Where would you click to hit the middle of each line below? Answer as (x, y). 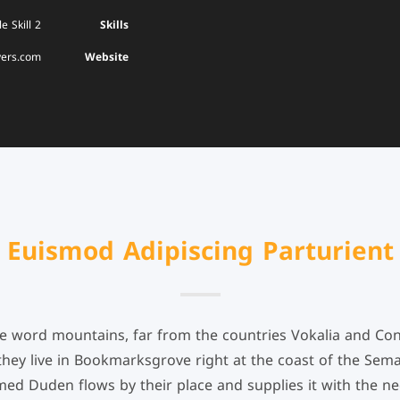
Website (107, 57)
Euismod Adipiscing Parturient (200, 251)
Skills (114, 25)
